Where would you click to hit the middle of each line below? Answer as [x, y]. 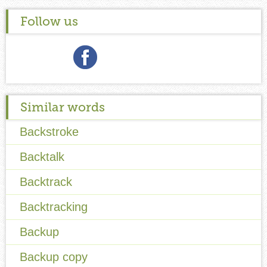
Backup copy [54, 257]
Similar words [63, 107]
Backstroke [49, 131]
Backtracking [54, 207]
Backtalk [42, 156]
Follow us [49, 21]
